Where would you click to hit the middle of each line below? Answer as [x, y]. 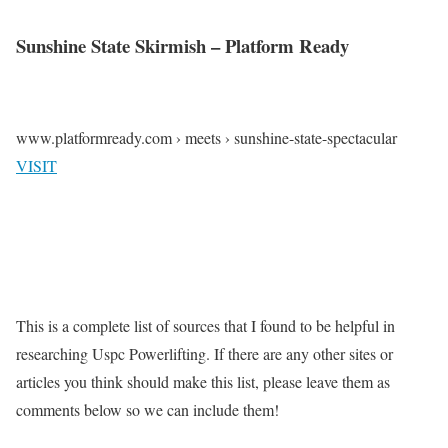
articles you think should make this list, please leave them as [203, 382]
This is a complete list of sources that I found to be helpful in [205, 326]
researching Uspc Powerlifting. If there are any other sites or [204, 354]
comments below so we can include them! [147, 410]
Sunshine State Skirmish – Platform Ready [182, 45]
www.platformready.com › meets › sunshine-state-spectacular [206, 138]
